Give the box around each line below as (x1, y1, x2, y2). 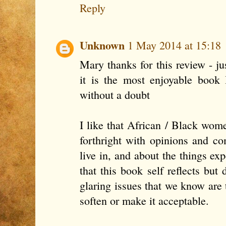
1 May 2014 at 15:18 (128, 38, 221, 53)
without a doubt (80, 87, 150, 102)
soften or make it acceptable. (80, 193, 209, 208)
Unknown (80, 37, 125, 54)
